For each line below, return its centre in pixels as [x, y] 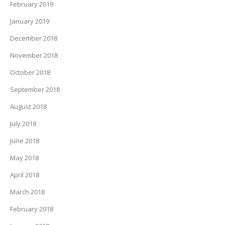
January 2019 [30, 21]
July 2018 [23, 124]
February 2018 [32, 209]
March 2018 [27, 192]
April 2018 [25, 175]
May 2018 [24, 158]
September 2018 [35, 89]
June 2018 [25, 141]
